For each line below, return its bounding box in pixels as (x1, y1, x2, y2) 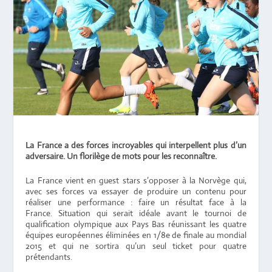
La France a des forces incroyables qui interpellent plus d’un (25, 140, 246, 151)
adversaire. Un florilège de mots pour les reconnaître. (25, 151, 219, 162)
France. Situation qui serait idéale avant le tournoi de (25, 208, 246, 219)
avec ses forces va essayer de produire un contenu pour (25, 186, 246, 197)
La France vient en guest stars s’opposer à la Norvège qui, (25, 175, 246, 186)
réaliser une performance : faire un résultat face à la (25, 197, 246, 208)
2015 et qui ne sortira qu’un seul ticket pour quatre (25, 240, 246, 252)
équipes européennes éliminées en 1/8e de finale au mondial (25, 229, 246, 241)
